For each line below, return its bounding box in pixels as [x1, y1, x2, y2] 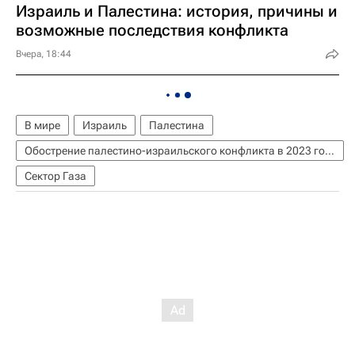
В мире [25, 119, 60, 132]
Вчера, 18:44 [16, 48, 71, 59]
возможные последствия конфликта [16, 21, 288, 40]
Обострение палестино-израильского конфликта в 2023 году [325, 144, 334, 157]
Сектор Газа [25, 170, 86, 182]
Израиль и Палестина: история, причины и [16, 2, 338, 21]
